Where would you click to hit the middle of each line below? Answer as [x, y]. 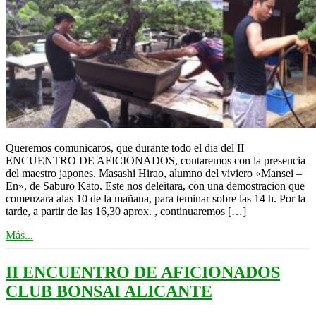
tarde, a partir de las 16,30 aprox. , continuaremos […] [126, 212]
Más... [19, 236]
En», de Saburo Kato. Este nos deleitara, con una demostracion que [155, 186]
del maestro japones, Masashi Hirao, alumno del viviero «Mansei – [154, 174]
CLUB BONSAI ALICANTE [109, 292]
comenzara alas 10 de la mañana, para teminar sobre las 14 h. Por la [156, 199]
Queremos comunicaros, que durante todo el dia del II [125, 148]
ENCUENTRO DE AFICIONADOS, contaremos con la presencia [156, 161]
